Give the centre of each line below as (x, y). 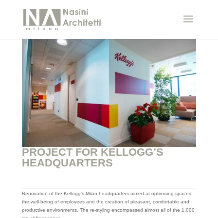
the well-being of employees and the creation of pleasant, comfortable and (105, 201)
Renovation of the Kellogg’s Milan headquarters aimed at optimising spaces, (107, 193)
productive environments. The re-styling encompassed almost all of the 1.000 (108, 210)
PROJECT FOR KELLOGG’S (92, 152)
